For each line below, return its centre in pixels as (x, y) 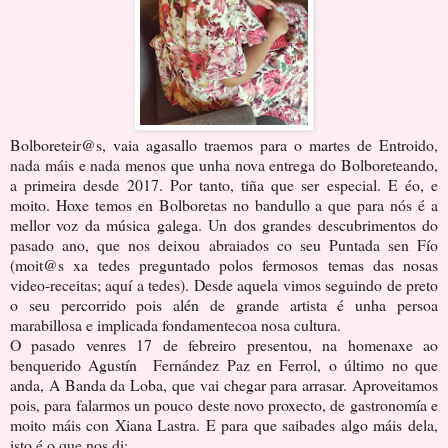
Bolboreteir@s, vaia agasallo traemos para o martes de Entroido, (224, 144)
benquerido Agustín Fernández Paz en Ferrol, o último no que (224, 364)
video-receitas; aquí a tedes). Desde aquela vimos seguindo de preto (224, 284)
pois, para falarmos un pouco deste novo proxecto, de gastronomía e (224, 404)
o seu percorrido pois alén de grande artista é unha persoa (224, 304)
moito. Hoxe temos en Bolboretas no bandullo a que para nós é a (224, 204)
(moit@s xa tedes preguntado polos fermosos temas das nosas (224, 264)
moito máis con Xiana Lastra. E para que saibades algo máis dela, (224, 424)
